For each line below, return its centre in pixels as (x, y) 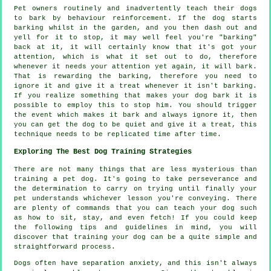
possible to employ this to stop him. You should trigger (135, 105)
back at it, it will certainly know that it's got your (135, 47)
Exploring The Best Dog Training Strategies (103, 152)
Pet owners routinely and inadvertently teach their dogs (135, 8)
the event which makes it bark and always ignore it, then (135, 115)
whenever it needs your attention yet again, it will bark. (135, 66)
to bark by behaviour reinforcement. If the (113, 18)
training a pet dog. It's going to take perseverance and (135, 179)
